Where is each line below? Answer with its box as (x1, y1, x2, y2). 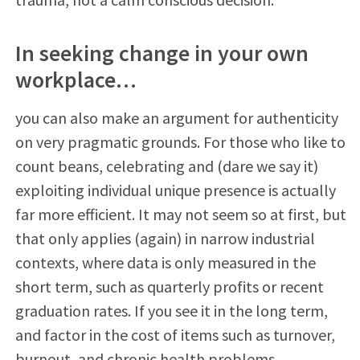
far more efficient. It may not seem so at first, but (14, 203, 346, 224)
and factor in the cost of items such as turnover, (14, 324, 335, 345)
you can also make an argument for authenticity (14, 107, 338, 128)
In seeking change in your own (14, 38, 309, 67)
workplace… (14, 64, 137, 94)
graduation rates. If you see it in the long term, (14, 300, 328, 321)
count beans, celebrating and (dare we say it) (14, 155, 318, 176)
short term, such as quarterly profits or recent (14, 276, 324, 297)
